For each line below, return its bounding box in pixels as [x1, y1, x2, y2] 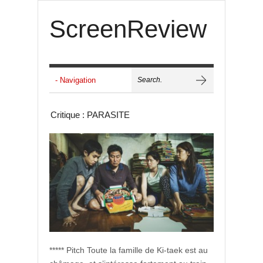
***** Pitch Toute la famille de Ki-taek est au [49, 245, 208, 255]
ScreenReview [49, 15, 207, 43]
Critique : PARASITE [50, 110, 130, 120]
